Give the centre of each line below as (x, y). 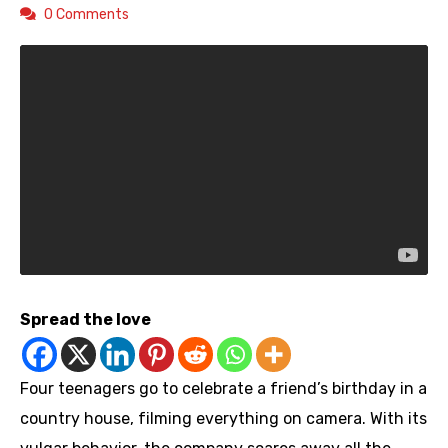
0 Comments (86, 15)
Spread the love (85, 320)
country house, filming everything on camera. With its (223, 419)
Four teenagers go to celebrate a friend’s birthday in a (223, 389)
